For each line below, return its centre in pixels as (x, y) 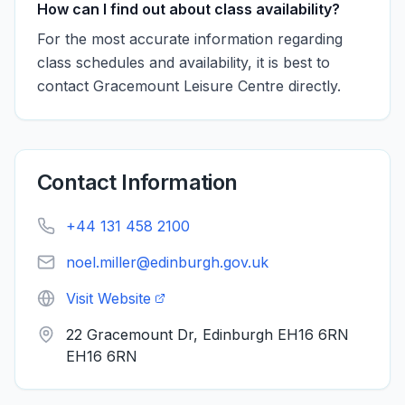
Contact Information (137, 182)
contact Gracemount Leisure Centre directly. (189, 86)
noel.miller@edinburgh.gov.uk (167, 262)
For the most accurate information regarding (190, 39)
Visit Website (108, 298)
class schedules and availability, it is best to (184, 62)
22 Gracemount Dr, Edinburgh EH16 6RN (207, 334)
